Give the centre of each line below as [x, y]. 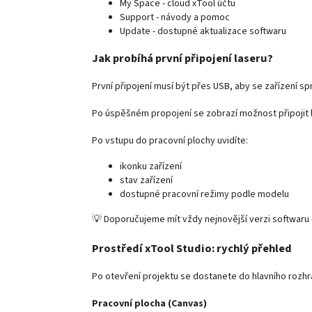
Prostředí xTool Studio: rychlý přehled [192, 248]
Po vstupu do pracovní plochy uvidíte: [170, 141]
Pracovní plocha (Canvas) [149, 303]
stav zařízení [146, 181]
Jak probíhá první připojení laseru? [182, 58]
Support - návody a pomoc [175, 18]
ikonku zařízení [151, 167]
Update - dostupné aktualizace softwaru [203, 32]
